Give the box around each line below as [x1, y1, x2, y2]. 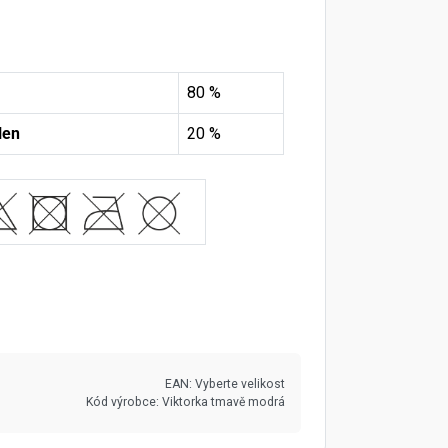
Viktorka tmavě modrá [162, 394, 285, 409]
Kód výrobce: [86, 394, 162, 409]
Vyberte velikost [195, 376, 285, 391]
